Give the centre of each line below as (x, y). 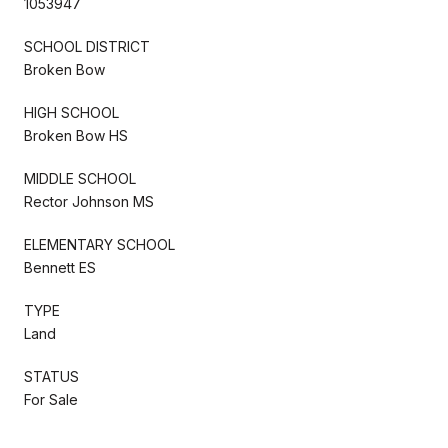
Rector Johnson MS (89, 201)
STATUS (51, 376)
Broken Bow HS (76, 135)
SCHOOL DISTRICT (87, 46)
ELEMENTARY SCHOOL (99, 244)
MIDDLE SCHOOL (80, 178)
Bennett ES (60, 267)
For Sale (51, 399)
